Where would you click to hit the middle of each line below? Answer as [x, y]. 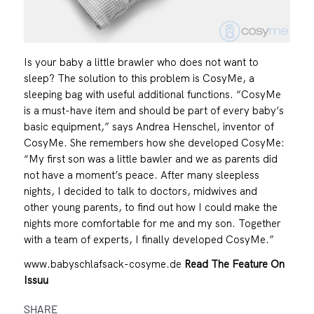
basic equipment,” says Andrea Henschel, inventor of [149, 126]
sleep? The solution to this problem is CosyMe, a [139, 78]
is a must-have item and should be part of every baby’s [153, 110]
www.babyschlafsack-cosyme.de [104, 264]
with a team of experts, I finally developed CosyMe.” [149, 239]
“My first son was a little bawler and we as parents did [150, 158]
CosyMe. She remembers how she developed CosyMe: [154, 142]
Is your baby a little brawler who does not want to [141, 62]
